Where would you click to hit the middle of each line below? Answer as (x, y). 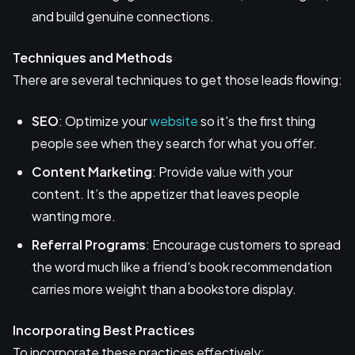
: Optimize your (104, 120)
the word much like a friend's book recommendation (182, 266)
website (174, 120)
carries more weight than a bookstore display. (164, 288)
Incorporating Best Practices (104, 330)
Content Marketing (92, 171)
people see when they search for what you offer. (174, 143)
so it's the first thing (257, 120)
